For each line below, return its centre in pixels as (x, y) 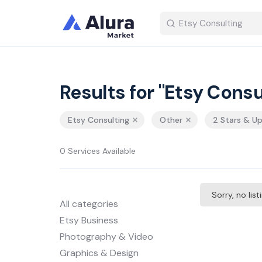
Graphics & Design (99, 253)
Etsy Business (89, 220)
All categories (89, 204)
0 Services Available (98, 151)
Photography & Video (106, 237)
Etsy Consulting (99, 120)
